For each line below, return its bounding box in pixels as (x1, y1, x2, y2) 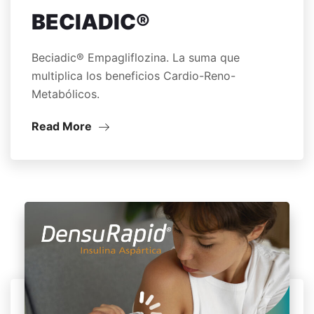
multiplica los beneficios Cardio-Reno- (32, 69, 235, 83)
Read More (32, 119, 95, 134)
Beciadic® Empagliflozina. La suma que (32, 50, 240, 65)
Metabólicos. (32, 87, 100, 102)
